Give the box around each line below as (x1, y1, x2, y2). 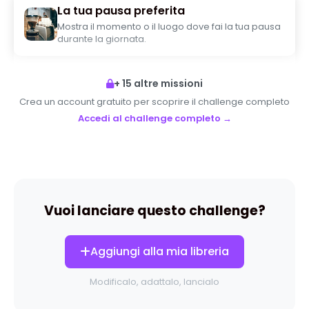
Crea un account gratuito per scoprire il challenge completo (19, 95, 290, 108)
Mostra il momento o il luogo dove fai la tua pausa (57, 20, 281, 33)
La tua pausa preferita (57, 3, 185, 19)
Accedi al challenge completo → (77, 112, 232, 125)
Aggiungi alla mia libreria (90, 243, 229, 259)
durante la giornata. (57, 32, 146, 46)
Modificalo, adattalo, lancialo (90, 275, 219, 288)
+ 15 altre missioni (114, 77, 203, 90)
